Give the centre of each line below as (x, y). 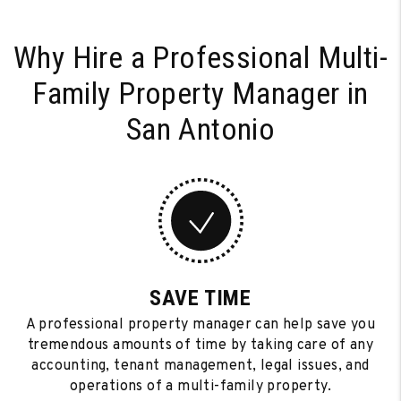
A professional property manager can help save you (200, 325)
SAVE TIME (200, 298)
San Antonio (200, 129)
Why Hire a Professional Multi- (200, 57)
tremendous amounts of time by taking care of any (200, 346)
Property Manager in (239, 93)
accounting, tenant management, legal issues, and (200, 366)
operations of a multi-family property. (200, 387)
